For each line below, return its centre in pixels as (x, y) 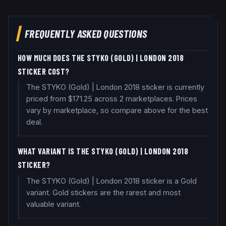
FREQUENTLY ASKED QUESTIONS (86, 34)
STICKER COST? (43, 72)
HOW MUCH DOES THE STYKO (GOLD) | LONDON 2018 (101, 58)
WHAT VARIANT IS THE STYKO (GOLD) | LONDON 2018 (103, 151)
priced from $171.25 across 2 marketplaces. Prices (111, 99)
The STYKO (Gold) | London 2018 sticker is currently (115, 87)
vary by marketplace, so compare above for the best (117, 110)
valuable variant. (53, 204)
